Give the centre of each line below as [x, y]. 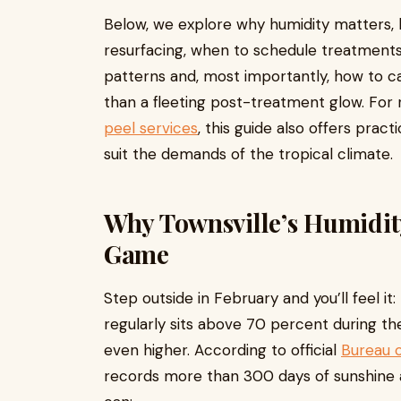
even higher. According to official [222, 350]
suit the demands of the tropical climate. [248, 154]
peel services [151, 128]
